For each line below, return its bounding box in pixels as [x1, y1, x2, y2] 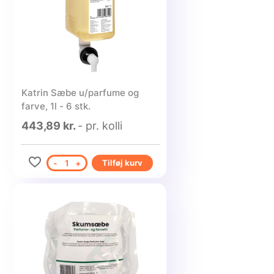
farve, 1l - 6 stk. [21, 100, 91, 112]
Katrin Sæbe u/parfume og [21, 87, 139, 98]
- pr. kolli [77, 119, 122, 132]
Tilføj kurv [102, 158, 143, 168]
